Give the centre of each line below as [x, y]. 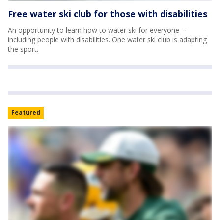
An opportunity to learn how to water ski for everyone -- [97, 30]
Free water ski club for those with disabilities [108, 14]
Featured [26, 113]
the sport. [23, 49]
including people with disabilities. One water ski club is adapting [107, 40]
